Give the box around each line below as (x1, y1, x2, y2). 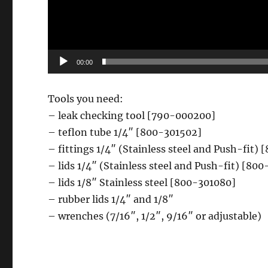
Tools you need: (48, 93, 124, 105)
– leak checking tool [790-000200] (48, 109, 216, 122)
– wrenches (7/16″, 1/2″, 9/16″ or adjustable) (48, 210, 262, 223)
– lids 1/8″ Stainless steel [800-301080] (48, 176, 236, 189)
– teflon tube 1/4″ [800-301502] (48, 126, 202, 139)
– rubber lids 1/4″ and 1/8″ (48, 193, 174, 206)
